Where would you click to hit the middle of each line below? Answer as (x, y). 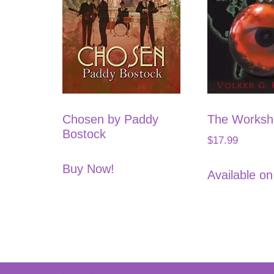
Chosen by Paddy (110, 120)
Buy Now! (88, 169)
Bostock (84, 134)
